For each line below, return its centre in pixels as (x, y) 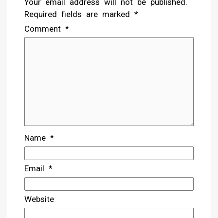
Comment (45, 29)
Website (39, 199)
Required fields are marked (79, 14)
